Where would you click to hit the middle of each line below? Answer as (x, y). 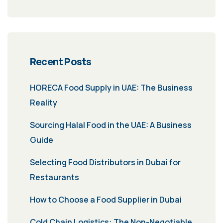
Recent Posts (61, 62)
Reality (44, 103)
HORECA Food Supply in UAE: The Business (111, 88)
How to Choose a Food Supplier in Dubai (106, 200)
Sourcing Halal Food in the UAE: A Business (111, 125)
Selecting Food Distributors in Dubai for (105, 163)
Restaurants (55, 177)
